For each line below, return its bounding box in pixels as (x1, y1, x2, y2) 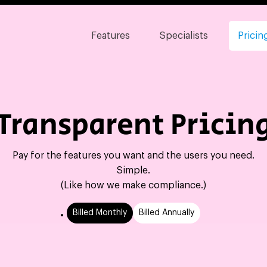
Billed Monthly (72, 209, 127, 217)
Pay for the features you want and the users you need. (12, 151, 254, 160)
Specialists (160, 31, 208, 41)
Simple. (116, 166, 150, 175)
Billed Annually (138, 209, 194, 217)
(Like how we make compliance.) (60, 181, 206, 190)
